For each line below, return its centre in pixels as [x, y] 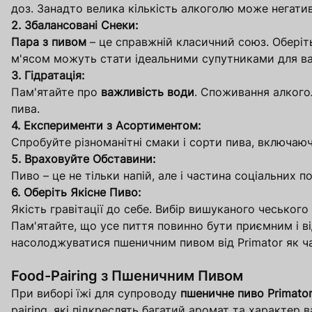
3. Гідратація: [48, 76]
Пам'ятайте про [56, 92]
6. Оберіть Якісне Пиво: [76, 193]
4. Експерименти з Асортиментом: [106, 126]
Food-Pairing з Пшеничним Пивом [127, 276]
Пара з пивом [49, 42]
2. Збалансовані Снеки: [75, 25]
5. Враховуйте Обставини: [83, 159]
